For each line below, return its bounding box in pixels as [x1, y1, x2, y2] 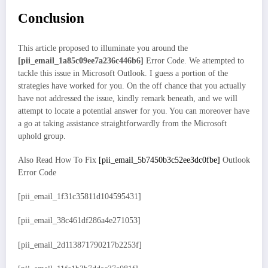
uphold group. [18, 131, 66, 141]
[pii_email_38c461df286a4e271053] [18, 216, 141, 226]
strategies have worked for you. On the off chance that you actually [18, 81, 246, 90]
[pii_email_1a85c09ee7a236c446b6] [18, 56, 144, 65]
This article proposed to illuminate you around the [18, 43, 188, 53]
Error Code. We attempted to [144, 56, 244, 65]
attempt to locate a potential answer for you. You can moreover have [18, 106, 249, 115]
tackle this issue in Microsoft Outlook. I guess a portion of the [18, 68, 228, 78]
